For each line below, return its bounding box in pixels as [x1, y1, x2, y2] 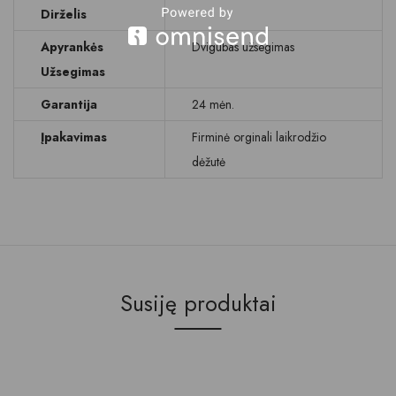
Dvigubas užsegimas [192, 38, 294, 56]
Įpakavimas [41, 128, 107, 146]
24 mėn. [192, 95, 234, 113]
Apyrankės [41, 38, 103, 56]
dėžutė [192, 153, 225, 171]
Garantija [41, 95, 97, 113]
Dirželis [41, 5, 87, 23]
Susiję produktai [119, 287, 277, 319]
